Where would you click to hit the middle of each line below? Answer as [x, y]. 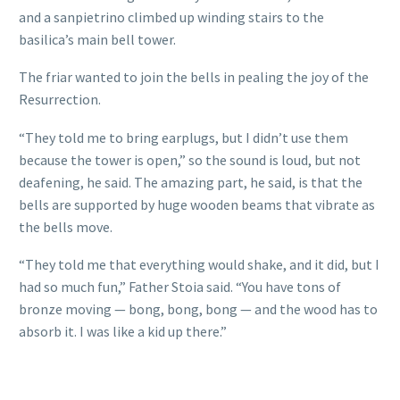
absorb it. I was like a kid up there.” [123, 332]
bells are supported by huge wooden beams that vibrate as [197, 204]
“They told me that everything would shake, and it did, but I [199, 265]
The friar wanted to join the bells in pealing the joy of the [194, 77]
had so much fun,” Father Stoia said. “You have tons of [180, 287]
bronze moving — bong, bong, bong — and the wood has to [198, 309]
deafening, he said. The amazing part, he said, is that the [191, 182]
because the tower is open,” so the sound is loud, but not [190, 159]
